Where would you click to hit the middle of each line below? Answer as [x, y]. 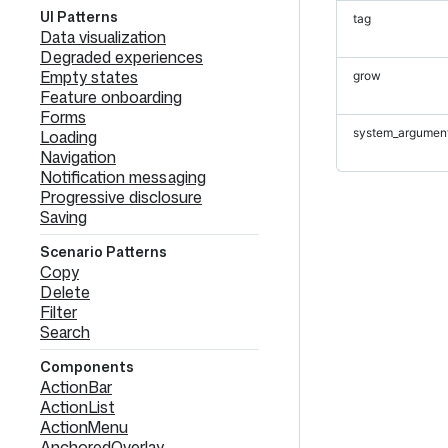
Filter [58, 312]
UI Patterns [79, 16]
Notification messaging [123, 177]
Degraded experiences [121, 57]
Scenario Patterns [103, 251]
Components [87, 366]
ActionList [77, 407]
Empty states [89, 77]
